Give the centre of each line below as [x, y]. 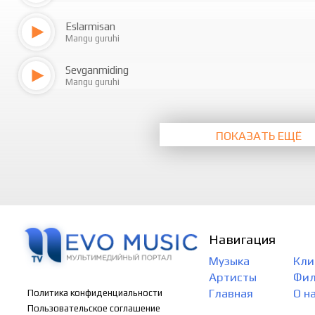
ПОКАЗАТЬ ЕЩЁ [258, 136]
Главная [231, 293]
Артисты [233, 277]
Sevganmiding [97, 70]
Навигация [243, 239]
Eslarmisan [90, 27]
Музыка [230, 261]
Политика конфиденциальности [95, 292]
